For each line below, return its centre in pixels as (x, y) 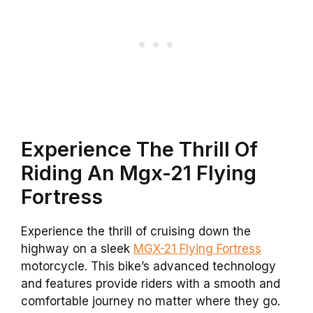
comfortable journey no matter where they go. (151, 301)
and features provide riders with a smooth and (151, 284)
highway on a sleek (77, 249)
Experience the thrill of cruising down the (136, 232)
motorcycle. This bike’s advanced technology (148, 267)
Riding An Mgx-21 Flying (139, 173)
